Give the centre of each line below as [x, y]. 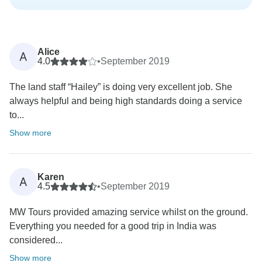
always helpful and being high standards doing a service [126, 101]
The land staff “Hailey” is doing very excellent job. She [121, 87]
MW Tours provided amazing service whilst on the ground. [129, 212]
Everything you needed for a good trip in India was [113, 226]
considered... [36, 240]
